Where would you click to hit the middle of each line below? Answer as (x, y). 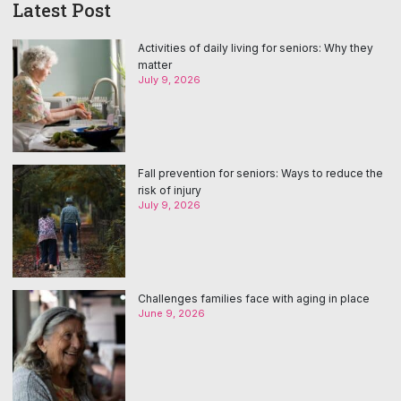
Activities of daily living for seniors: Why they (256, 47)
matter (155, 64)
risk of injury (170, 190)
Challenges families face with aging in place (254, 298)
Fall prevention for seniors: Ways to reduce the (260, 173)
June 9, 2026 (171, 313)
